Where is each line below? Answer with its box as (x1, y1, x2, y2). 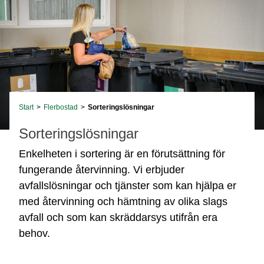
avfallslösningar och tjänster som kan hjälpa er (19, 180, 236, 192)
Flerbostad (44, 103, 78, 111)
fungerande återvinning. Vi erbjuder (19, 164, 184, 176)
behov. (19, 227, 50, 239)
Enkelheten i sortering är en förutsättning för (19, 148, 225, 160)
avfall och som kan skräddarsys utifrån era (19, 212, 217, 223)
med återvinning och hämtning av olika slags (19, 196, 227, 207)
